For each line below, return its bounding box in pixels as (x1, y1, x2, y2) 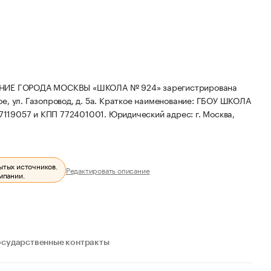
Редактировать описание (65, 164, 150, 175)
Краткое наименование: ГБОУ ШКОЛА (99, 93, 251, 106)
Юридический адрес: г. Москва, (108, 106, 235, 120)
